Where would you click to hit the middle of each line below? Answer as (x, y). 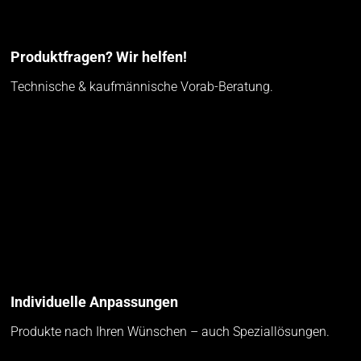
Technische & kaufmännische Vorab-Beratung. (142, 87)
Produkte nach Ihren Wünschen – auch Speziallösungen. (170, 332)
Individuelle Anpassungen (95, 302)
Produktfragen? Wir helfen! (99, 57)
